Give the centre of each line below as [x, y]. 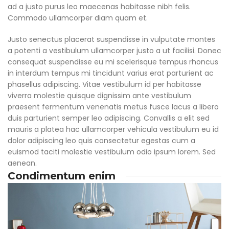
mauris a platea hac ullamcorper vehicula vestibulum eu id [113, 130]
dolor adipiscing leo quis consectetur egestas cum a [101, 141]
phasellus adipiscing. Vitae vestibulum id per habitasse [105, 85]
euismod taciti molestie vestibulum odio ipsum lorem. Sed [112, 152]
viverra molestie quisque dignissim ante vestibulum [99, 96]
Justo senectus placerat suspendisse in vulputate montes [111, 40]
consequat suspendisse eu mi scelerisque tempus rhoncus [113, 62]
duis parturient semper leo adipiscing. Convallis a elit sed [109, 118]
